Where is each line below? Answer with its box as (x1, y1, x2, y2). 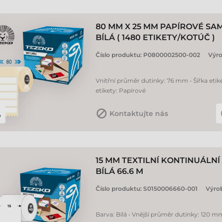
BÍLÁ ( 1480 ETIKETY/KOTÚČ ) (96, 33, 215, 42)
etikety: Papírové (96, 87, 146, 94)
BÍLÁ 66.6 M (96, 166, 143, 176)
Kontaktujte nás (110, 109, 168, 118)
